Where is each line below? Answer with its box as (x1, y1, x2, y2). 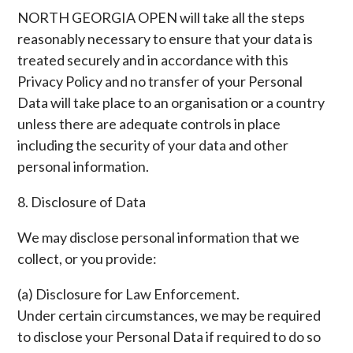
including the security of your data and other (17, 136, 289, 154)
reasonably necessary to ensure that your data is (17, 30, 314, 47)
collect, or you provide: (17, 250, 158, 267)
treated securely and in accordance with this (17, 51, 289, 69)
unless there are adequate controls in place (17, 115, 281, 132)
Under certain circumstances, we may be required (17, 307, 321, 324)
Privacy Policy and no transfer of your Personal (17, 72, 303, 90)
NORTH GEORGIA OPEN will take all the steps (17, 9, 306, 26)
